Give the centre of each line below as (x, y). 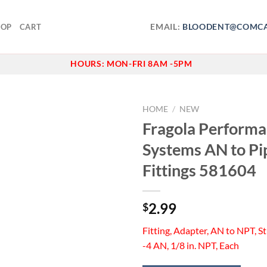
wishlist (101, 150)
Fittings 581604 (199, 170)
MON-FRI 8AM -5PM (149, 64)
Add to (101, 139)
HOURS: (89, 64)
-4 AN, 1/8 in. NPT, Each (191, 245)
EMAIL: (167, 27)
